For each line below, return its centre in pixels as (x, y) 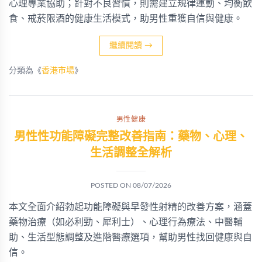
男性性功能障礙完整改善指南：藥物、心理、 (131, 137)
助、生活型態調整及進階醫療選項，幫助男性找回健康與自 (130, 237)
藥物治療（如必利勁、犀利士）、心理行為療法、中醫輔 (126, 222)
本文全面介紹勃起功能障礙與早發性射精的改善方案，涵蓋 (130, 207)
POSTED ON (112, 185)
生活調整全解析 (131, 153)
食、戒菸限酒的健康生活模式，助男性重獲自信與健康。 (126, 19)
